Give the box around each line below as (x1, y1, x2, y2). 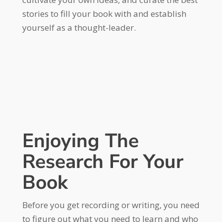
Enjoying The (22, 127, 139, 154)
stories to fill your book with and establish (22, 7, 186, 19)
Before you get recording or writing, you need (22, 199, 200, 211)
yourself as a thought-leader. (22, 21, 136, 33)
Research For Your (22, 148, 183, 175)
